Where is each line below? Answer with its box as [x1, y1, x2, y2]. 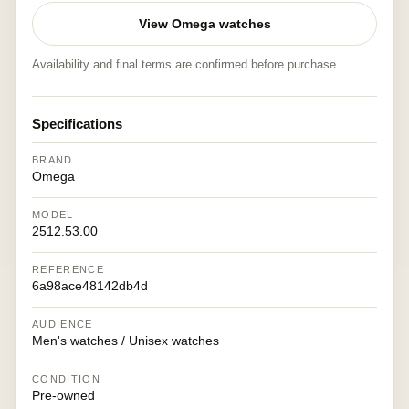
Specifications [32, 116, 122, 131]
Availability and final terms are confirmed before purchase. [32, 58, 340, 71]
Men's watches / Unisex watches [32, 333, 219, 348]
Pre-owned [32, 388, 95, 403]
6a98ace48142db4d [32, 278, 148, 293]
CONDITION [32, 373, 100, 384]
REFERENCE [32, 264, 104, 275]
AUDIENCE [32, 319, 93, 330]
